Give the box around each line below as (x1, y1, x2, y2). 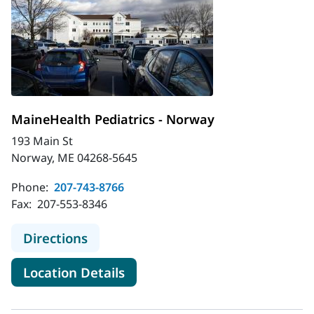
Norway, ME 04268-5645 (11, 150, 137, 165)
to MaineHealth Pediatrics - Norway (87, 228, 313, 246)
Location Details (23, 264, 125, 281)
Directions (23, 229, 88, 247)
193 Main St (11, 133, 73, 149)
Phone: (11, 179, 51, 195)
